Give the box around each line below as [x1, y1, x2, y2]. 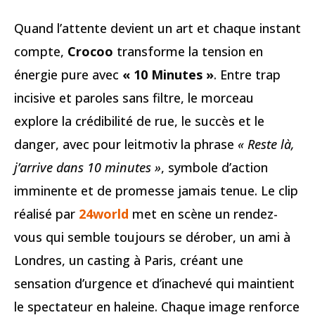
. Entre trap [214, 66, 281, 83]
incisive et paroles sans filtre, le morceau [14, 89, 254, 106]
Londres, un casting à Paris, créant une [14, 252, 243, 269]
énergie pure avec [14, 66, 122, 83]
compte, [14, 43, 67, 60]
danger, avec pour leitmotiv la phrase [14, 136, 238, 153]
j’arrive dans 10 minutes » [14, 159, 161, 176]
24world [79, 205, 129, 222]
